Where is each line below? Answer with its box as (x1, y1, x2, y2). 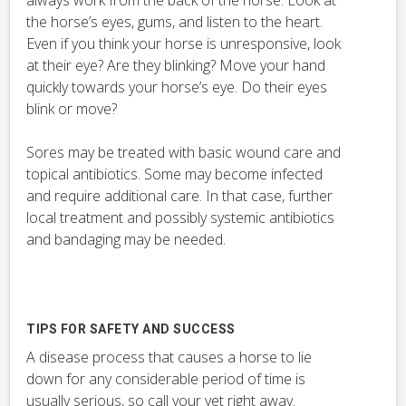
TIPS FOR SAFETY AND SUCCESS (26, 320, 236, 339)
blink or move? (26, 99, 117, 119)
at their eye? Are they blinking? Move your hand (26, 55, 325, 75)
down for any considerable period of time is (26, 369, 305, 389)
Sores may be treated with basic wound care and (26, 142, 341, 162)
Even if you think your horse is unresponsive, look (26, 34, 341, 53)
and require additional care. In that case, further (26, 186, 333, 206)
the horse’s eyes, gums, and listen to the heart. (26, 12, 323, 32)
